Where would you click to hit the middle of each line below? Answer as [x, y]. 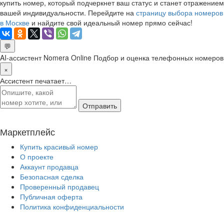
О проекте [37, 156]
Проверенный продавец [59, 186]
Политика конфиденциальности [72, 206]
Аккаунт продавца [49, 166]
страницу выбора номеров [179, 12]
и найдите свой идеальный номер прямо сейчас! [111, 22]
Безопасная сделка [52, 176]
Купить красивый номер [59, 146]
